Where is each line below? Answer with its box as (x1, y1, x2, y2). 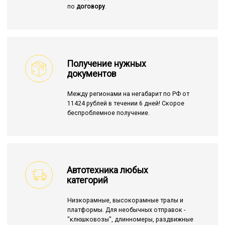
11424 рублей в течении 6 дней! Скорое (67, 100, 184, 107)
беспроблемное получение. (67, 109, 150, 117)
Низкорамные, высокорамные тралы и (67, 197, 183, 204)
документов (67, 68, 116, 79)
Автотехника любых (67, 165, 148, 175)
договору (76, 3, 105, 11)
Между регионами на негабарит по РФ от (67, 90, 189, 98)
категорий (67, 175, 108, 185)
